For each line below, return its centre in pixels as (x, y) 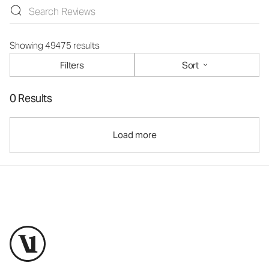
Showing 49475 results (55, 45)
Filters (72, 65)
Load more (134, 135)
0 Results (31, 98)
